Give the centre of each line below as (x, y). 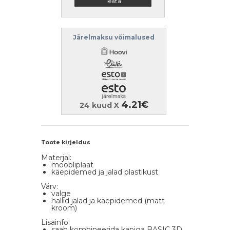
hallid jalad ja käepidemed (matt (108, 201)
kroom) (64, 208)
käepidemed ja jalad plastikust (105, 172)
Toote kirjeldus (66, 142)
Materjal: (56, 158)
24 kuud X (100, 105)
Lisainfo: (55, 222)
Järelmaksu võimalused (114, 37)
